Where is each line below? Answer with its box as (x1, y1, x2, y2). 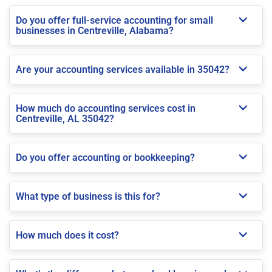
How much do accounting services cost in (16, 102, 195, 114)
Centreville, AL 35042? (16, 112, 114, 124)
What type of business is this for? (16, 190, 160, 202)
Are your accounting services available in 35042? (16, 63, 229, 75)
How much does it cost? (16, 229, 119, 241)
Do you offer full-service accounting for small (16, 14, 213, 26)
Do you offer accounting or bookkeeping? (16, 151, 195, 163)
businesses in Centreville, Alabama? (16, 24, 174, 36)
